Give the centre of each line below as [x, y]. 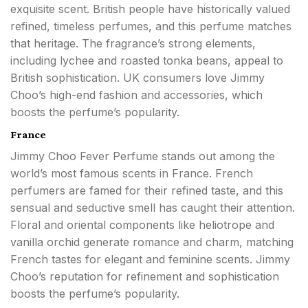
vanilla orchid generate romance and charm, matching [152, 242]
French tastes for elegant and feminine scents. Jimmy [150, 260]
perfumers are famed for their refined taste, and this [147, 191]
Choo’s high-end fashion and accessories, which [136, 95]
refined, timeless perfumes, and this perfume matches [151, 26]
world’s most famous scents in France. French [132, 174]
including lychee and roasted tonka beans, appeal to [147, 61]
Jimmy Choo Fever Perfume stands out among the [143, 156]
